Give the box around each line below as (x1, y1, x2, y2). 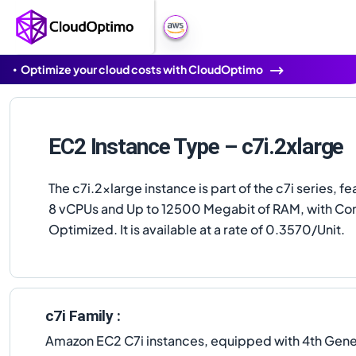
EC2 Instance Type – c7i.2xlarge (48, 133, 344, 160)
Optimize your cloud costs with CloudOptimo (21, 62, 263, 76)
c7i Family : (45, 307, 121, 325)
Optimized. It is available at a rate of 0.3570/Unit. (48, 221, 345, 238)
